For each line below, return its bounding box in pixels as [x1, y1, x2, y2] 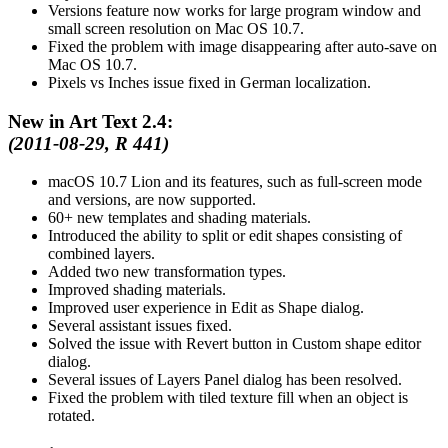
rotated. [48, 407, 95, 425]
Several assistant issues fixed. [48, 317, 232, 335]
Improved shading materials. [48, 281, 226, 299]
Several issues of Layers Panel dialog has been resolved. [48, 371, 402, 389]
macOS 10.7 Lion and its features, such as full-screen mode [48, 173, 422, 191]
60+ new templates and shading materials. [48, 209, 311, 227]
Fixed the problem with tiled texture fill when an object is [48, 389, 408, 407]
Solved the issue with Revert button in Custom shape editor [48, 335, 421, 353]
